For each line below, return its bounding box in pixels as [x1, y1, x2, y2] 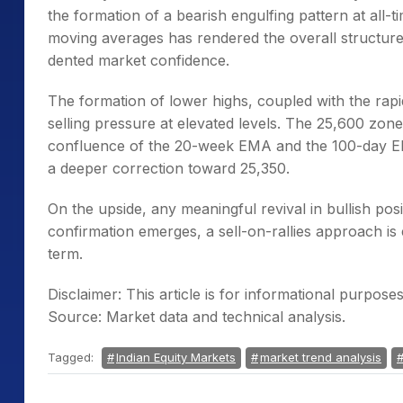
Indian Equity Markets [116, 350, 236, 364]
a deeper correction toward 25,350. [48, 159, 290, 177]
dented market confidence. [48, 51, 229, 69]
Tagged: [48, 350, 97, 364]
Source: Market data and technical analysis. [48, 308, 345, 326]
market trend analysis [260, 350, 381, 364]
